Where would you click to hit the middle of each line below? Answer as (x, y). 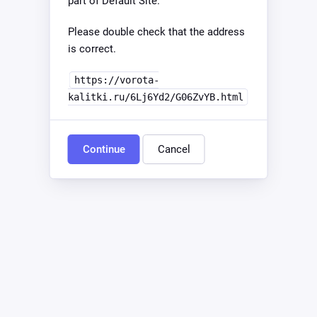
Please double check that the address (156, 32)
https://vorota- (116, 80)
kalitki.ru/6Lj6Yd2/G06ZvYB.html (155, 97)
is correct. (92, 49)
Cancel (174, 149)
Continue (104, 149)
